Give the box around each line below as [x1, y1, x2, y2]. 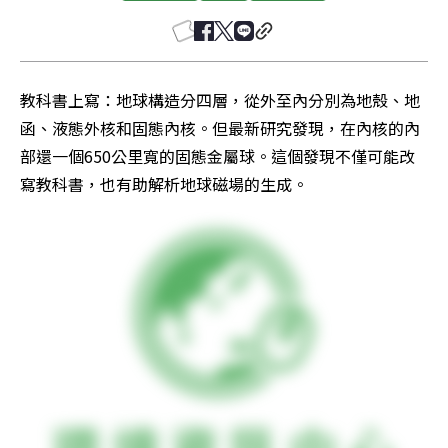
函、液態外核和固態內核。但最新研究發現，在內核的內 [20, 116, 420, 140]
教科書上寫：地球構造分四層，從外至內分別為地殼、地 [20, 88, 420, 112]
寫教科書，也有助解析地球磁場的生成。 [20, 172, 308, 196]
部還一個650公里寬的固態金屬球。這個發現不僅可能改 [20, 144, 415, 168]
